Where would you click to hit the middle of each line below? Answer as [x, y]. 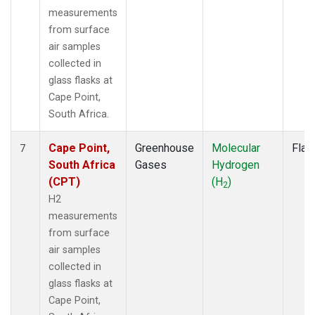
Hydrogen [236, 165]
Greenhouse [165, 148]
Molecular [236, 148]
